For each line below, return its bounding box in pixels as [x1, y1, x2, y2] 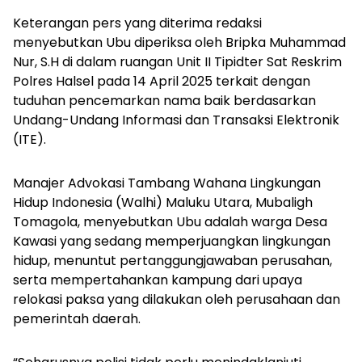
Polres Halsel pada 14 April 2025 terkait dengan [13, 71, 310, 90]
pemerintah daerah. [13, 309, 144, 328]
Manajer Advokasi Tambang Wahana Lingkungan [13, 173, 321, 192]
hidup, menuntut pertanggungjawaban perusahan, [13, 250, 332, 270]
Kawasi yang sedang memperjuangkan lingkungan [13, 231, 330, 250]
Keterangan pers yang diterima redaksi [13, 13, 262, 32]
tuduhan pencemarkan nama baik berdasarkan [13, 90, 316, 110]
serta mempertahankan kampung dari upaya [13, 270, 302, 289]
